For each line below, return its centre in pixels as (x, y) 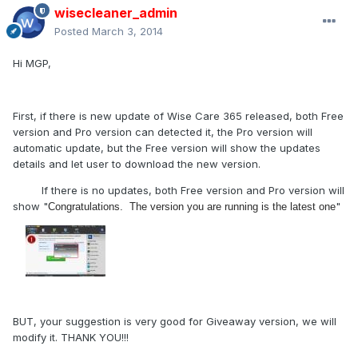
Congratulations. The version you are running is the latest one (192, 207)
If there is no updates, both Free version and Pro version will (179, 191)
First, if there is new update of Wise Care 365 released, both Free (178, 116)
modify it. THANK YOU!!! (71, 338)
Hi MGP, (32, 64)
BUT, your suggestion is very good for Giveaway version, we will (175, 322)
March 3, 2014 (127, 32)
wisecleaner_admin (116, 13)
